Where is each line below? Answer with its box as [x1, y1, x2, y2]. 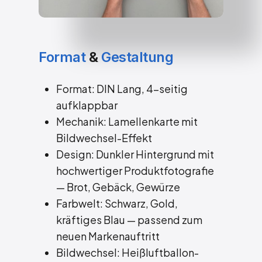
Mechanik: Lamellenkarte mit [56, 114, 198, 128]
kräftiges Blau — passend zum [56, 212, 203, 226]
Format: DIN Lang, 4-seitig [56, 81, 188, 95]
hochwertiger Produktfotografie [56, 163, 215, 177]
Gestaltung [101, 48, 174, 65]
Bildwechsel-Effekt [56, 130, 153, 144]
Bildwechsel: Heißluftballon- [56, 245, 199, 259]
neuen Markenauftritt [56, 229, 160, 243]
